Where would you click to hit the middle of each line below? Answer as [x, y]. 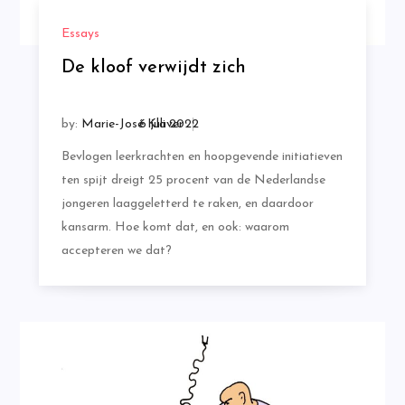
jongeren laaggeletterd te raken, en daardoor [187, 204]
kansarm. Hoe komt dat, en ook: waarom [175, 228]
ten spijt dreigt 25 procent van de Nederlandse [193, 181]
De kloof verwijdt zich [153, 68]
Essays [80, 34]
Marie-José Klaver [132, 125]
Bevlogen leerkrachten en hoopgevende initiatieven [202, 157]
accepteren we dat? [116, 251]
